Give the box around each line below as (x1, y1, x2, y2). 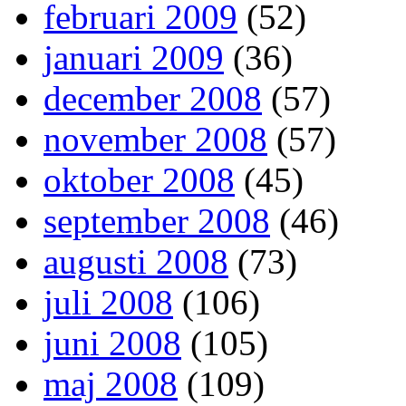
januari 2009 (43, 38, 224, 78)
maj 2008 (43, 364, 178, 404)
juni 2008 (43, 324, 181, 363)
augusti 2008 (43, 242, 228, 282)
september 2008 (43, 201, 270, 241)
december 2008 (43, 79, 262, 119)
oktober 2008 (43, 160, 235, 200)
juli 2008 (43, 283, 173, 323)
